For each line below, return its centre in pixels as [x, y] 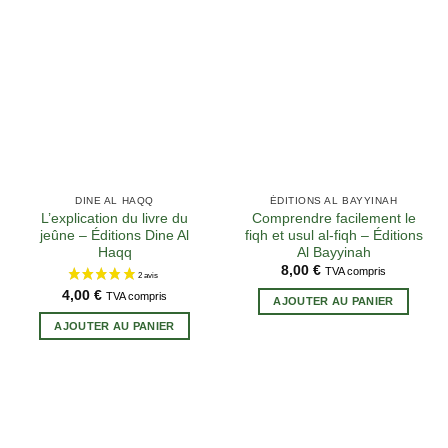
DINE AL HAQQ [114, 201]
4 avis [243, 64]
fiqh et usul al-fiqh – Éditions [333, 235]
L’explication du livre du [114, 218]
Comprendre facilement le [333, 218]
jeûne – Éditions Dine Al [114, 235]
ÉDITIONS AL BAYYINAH [333, 201]
